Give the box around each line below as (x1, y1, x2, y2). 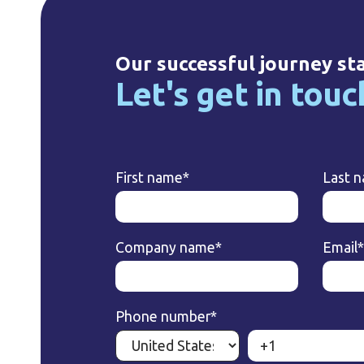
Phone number (115, 309, 210, 325)
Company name (115, 239, 215, 255)
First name (115, 169, 183, 185)
